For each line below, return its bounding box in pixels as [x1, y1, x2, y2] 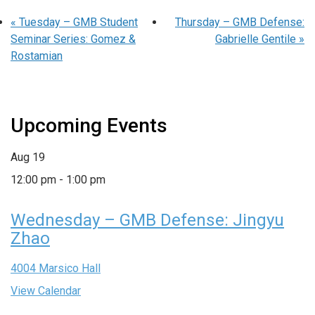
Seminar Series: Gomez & [11, 32, 136, 46]
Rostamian [11, 49, 63, 63]
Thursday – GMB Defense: [175, 15, 304, 29]
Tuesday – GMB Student [16, 15, 138, 29]
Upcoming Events [11, 113, 167, 137]
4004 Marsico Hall [11, 261, 101, 275]
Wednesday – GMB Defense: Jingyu [11, 210, 284, 230]
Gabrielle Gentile [215, 32, 299, 46]
